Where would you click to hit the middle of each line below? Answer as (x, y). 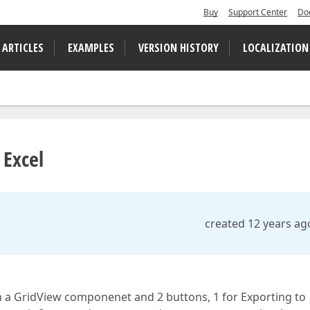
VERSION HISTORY (179, 48)
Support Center (258, 12)
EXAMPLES (91, 48)
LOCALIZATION (276, 48)
